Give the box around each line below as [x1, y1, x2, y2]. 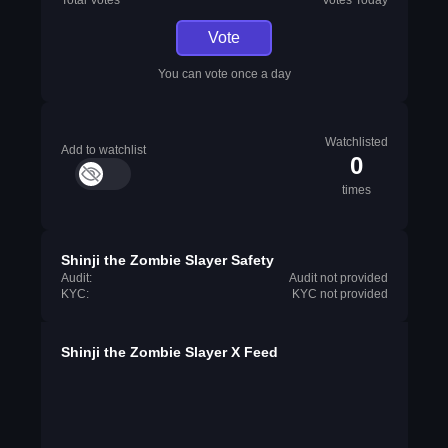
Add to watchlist [60, 143, 146, 157]
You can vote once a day [157, 67, 291, 81]
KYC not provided [291, 287, 388, 301]
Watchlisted [324, 135, 388, 149]
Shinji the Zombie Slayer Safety [60, 252, 274, 268]
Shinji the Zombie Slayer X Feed [60, 344, 278, 360]
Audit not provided [288, 271, 388, 285]
